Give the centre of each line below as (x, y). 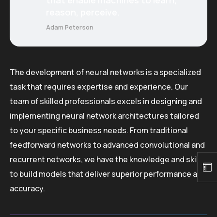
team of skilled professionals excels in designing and (106, 101)
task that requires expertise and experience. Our (99, 86)
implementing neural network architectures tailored (104, 116)
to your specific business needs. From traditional (99, 130)
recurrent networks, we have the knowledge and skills (107, 159)
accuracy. (27, 188)
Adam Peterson (70, 27)
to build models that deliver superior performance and (108, 174)
